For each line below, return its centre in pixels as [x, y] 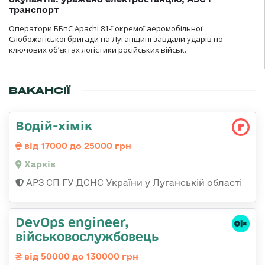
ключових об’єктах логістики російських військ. [98, 49]
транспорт [34, 9]
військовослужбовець [87, 236]
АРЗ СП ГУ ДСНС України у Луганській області [133, 182]
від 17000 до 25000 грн [77, 146]
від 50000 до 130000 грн [80, 256]
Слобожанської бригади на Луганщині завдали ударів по [116, 39]
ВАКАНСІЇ [40, 90]
